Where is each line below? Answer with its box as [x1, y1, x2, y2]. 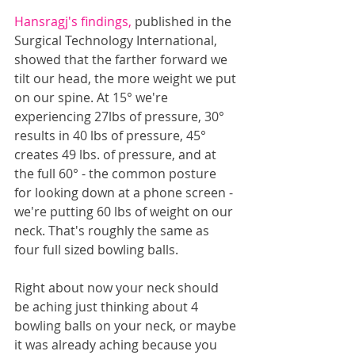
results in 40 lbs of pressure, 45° [14, 127, 209, 144]
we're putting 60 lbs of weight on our [14, 203, 236, 220]
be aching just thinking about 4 [14, 298, 201, 315]
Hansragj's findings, [14, 13, 135, 30]
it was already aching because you [14, 336, 220, 353]
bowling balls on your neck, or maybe [14, 317, 239, 334]
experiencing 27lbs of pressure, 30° [14, 108, 227, 125]
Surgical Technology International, [14, 32, 220, 49]
